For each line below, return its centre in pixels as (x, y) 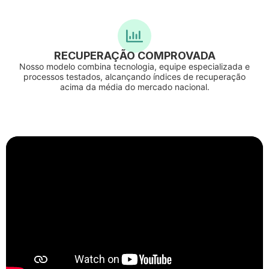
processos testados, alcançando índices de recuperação (134, 76)
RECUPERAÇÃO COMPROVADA (134, 55)
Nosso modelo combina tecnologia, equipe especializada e (134, 66)
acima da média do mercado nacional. (134, 86)
